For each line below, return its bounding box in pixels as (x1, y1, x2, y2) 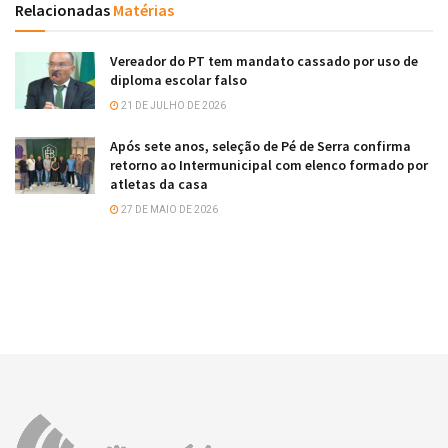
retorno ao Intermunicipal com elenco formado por (110, 156, 428, 175)
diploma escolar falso (110, 71, 247, 90)
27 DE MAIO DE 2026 (119, 204, 218, 216)
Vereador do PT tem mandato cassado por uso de (110, 52, 418, 71)
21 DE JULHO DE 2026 (119, 100, 226, 112)
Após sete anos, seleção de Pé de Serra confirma (110, 137, 411, 156)
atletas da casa (110, 175, 208, 194)
